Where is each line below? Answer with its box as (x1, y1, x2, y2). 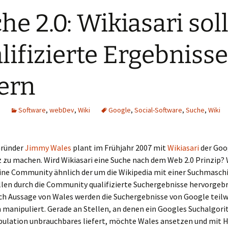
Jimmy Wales (25, 142, 71, 153)
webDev (49, 105, 74, 115)
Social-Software (134, 105, 182, 115)
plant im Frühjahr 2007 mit (71, 142, 167, 153)
